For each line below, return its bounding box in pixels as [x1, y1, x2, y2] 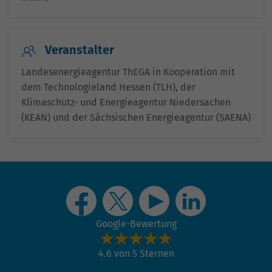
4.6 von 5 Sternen [98, 248, 174, 260]
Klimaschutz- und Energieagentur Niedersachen [21, 97, 231, 109]
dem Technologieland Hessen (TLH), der [21, 81, 195, 93]
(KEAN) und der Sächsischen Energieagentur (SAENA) [21, 112, 251, 124]
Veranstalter [42, 42, 114, 58]
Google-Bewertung [95, 218, 177, 230]
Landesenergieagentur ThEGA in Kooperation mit [21, 66, 235, 78]
